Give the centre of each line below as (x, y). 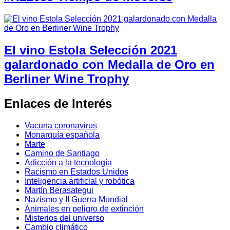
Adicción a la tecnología (68, 162)
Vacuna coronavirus (61, 125)
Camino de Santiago (62, 153)
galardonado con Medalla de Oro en (109, 64)
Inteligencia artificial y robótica (80, 181)
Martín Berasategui (59, 190)
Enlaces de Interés (58, 103)
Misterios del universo (64, 218)
